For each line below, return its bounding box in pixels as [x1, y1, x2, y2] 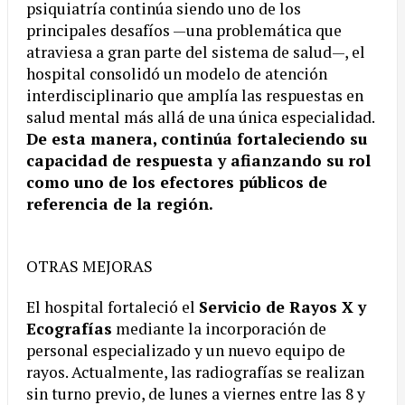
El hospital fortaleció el [26, 297, 199, 318]
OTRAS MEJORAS [26, 256, 153, 278]
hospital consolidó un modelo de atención [26, 63, 327, 85]
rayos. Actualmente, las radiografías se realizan [26, 362, 364, 383]
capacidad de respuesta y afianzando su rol [26, 150, 371, 172]
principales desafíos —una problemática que [26, 20, 342, 42]
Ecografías [26, 318, 112, 340]
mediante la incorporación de [112, 318, 326, 340]
